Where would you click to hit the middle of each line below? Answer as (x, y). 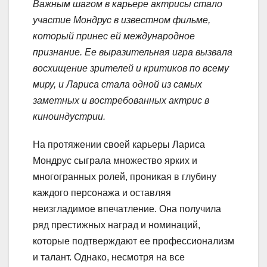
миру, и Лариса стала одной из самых (117, 85)
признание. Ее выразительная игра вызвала (133, 52)
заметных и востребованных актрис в (121, 101)
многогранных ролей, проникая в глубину (125, 177)
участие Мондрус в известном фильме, (122, 20)
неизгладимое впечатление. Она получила (127, 209)
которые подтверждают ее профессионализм (133, 241)
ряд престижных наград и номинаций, (117, 225)
